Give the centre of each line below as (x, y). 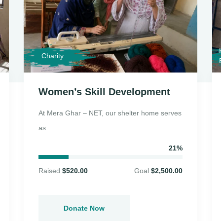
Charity (53, 55)
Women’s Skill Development (104, 92)
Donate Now (84, 208)
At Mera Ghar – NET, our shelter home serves (110, 113)
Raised (50, 170)
